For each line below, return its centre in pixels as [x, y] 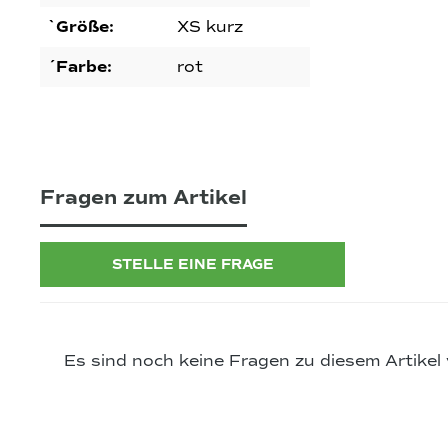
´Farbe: [80, 66]
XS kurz [210, 26]
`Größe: [81, 26]
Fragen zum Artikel [143, 197]
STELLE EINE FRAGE [192, 264]
